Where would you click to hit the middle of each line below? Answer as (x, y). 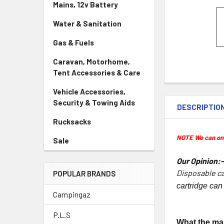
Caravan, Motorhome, (91, 61)
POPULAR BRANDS (84, 173)
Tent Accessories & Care (97, 72)
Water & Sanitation (87, 23)
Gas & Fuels (73, 42)
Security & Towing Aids (94, 102)
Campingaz (72, 194)
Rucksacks (72, 121)
